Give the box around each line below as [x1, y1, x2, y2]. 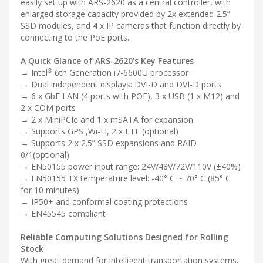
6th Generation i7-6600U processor [52, 67, 188, 79]
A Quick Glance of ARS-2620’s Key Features [21, 55, 194, 67]
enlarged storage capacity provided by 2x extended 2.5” [21, 8, 230, 20]
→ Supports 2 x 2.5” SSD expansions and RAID [21, 137, 197, 149]
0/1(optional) [21, 149, 69, 161]
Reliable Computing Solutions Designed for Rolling [21, 231, 228, 243]
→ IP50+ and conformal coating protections [21, 196, 188, 208]
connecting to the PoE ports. [21, 32, 129, 43]
